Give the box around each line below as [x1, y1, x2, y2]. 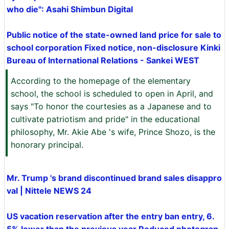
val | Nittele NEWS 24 [7, 186, 91, 196]
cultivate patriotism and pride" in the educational [11, 114, 200, 124]
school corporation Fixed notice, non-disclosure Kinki [7, 42, 220, 53]
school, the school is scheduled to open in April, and [11, 88, 213, 99]
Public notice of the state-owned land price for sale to [7, 30, 221, 40]
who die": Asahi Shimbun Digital [7, 4, 133, 14]
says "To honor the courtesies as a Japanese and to [11, 101, 212, 111]
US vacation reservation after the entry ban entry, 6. [7, 211, 215, 221]
